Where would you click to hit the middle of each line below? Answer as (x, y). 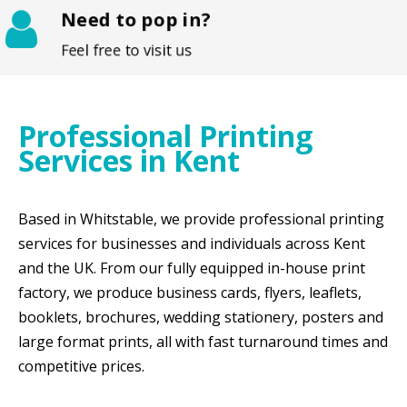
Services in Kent (129, 161)
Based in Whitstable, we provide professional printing (201, 218)
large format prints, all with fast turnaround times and (203, 341)
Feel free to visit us (128, 50)
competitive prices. (81, 366)
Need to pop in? (137, 20)
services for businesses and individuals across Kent (192, 243)
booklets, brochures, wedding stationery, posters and (201, 317)
